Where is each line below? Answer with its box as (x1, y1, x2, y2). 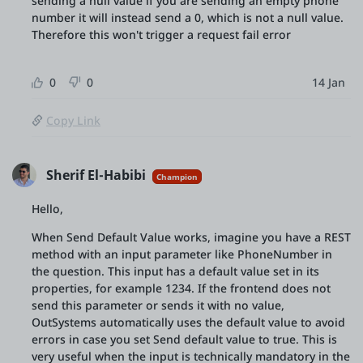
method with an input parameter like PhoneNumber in (32, 246, 332, 262)
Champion (156, 170, 198, 182)
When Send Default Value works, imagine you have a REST (32, 229, 351, 245)
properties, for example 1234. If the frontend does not (32, 280, 331, 296)
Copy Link (46, 113, 100, 128)
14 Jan (312, 75, 345, 90)
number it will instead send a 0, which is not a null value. (32, 10, 344, 25)
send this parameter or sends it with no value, (32, 297, 284, 313)
